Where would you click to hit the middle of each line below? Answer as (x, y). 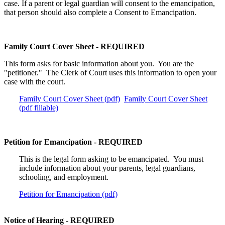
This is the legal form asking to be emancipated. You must (111, 159)
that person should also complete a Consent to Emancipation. (100, 12)
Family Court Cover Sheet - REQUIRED (74, 46)
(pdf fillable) (39, 107)
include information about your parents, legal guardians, (107, 168)
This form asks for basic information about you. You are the (99, 63)
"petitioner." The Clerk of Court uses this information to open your (110, 72)
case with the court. (35, 81)
